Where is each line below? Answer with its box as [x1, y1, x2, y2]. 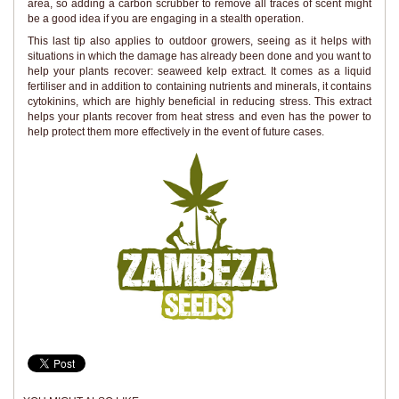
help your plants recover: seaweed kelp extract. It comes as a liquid [28, 65, 371, 78]
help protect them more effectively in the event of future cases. [28, 126, 324, 139]
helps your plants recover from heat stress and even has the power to [28, 110, 371, 124]
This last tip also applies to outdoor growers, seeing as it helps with [28, 35, 371, 48]
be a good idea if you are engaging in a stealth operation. [28, 12, 304, 25]
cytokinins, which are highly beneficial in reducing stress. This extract [28, 95, 371, 109]
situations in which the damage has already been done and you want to [28, 50, 371, 63]
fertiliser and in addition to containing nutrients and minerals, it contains [28, 80, 371, 94]
